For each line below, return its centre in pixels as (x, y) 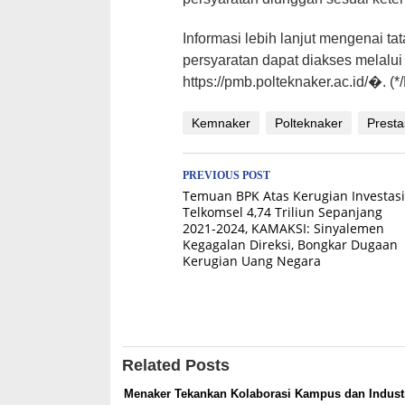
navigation (240, 204)
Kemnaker (221, 122)
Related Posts (175, 365)
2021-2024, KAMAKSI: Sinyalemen (283, 228)
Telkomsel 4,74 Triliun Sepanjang (283, 212)
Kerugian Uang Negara (252, 260)
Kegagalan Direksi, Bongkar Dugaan (290, 244)
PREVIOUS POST (226, 175)
